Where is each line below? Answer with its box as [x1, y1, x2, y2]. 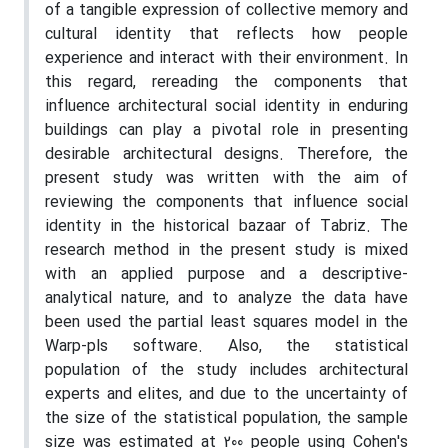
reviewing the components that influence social [45, 190, 408, 215]
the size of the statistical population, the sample [45, 406, 408, 431]
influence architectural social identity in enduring [45, 94, 408, 119]
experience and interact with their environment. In [45, 46, 408, 71]
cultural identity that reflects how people [45, 22, 408, 47]
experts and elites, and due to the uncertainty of [45, 382, 408, 407]
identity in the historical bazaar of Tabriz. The [45, 214, 408, 239]
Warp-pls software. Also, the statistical [45, 334, 408, 359]
